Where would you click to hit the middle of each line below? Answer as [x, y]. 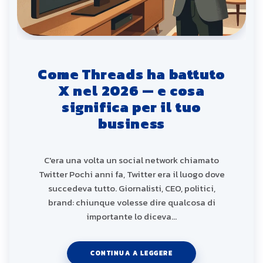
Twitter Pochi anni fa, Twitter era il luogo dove [131, 174]
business [131, 123]
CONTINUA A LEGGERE [131, 253]
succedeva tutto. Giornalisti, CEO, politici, [131, 188]
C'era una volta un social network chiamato [131, 160]
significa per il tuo [131, 107]
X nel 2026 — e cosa [131, 90]
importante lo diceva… [131, 217]
